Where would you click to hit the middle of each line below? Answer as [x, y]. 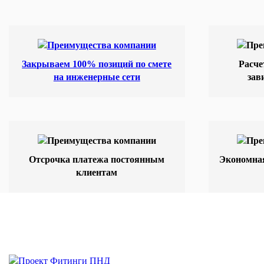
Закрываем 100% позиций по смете [97, 64]
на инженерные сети [97, 77]
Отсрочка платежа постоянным [97, 160]
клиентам [97, 173]
